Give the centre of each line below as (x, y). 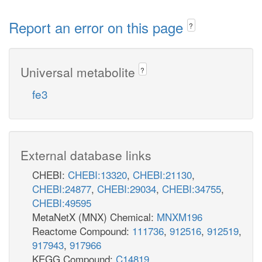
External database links (86, 155)
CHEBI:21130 (162, 174)
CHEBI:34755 (192, 188)
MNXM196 (180, 216)
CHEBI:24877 (62, 188)
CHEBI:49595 (62, 202)
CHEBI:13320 (97, 174)
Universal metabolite (80, 72)
